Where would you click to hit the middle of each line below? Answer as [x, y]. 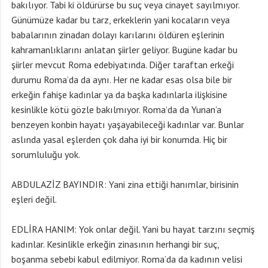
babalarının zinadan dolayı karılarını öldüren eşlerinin [118, 35]
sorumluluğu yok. [46, 154]
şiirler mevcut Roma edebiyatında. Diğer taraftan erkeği [123, 65]
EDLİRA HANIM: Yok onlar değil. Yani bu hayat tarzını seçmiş [133, 229]
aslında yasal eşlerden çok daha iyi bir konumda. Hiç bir [119, 139]
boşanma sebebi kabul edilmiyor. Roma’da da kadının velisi [127, 259]
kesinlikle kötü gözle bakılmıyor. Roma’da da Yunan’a [116, 109]
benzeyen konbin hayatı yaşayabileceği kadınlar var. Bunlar [128, 124]
